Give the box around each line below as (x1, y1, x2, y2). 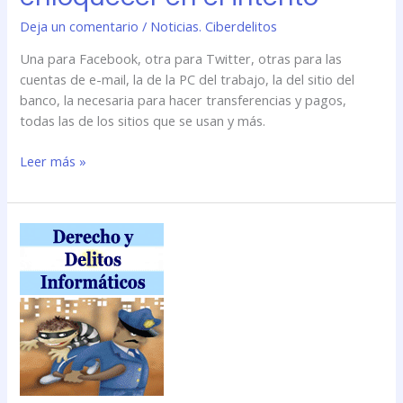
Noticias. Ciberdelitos (150, 16, 278, 35)
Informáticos (19, 346, 96, 365)
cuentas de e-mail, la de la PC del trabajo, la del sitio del (20, 70, 355, 89)
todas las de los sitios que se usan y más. (20, 112, 266, 130)
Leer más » (20, 152, 87, 171)
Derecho (19, 284, 71, 303)
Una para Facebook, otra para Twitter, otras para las (20, 49, 343, 68)
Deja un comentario (20, 16, 139, 35)
